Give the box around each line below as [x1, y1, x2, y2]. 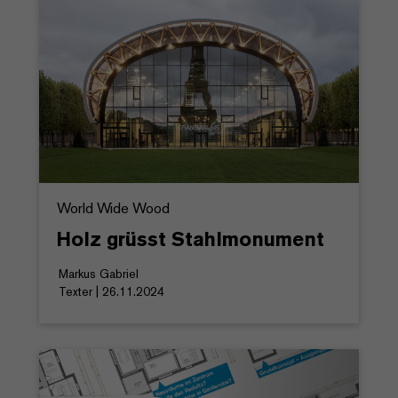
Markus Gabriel [59, 266, 139, 283]
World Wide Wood [57, 199, 170, 219]
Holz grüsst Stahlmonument [57, 227, 324, 252]
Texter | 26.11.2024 [59, 283, 164, 300]
